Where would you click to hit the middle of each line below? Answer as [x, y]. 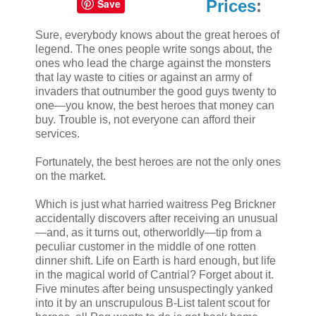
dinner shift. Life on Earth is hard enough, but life [156, 260]
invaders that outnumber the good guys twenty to [156, 91]
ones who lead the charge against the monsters [153, 63]
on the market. [71, 176]
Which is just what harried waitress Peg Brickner [156, 204]
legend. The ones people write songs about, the [154, 49]
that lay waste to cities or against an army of [144, 77]
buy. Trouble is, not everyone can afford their [145, 119]
